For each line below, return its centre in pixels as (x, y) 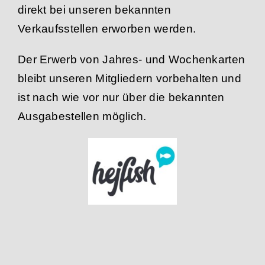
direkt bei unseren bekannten (94, 10)
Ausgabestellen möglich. (82, 116)
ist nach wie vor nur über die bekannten (121, 97)
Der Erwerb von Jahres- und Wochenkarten (131, 59)
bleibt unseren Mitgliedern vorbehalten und (129, 78)
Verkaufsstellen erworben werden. (107, 29)
